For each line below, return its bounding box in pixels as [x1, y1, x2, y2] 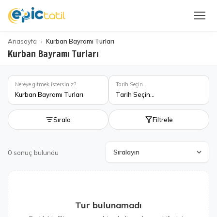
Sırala [53, 116, 71, 124]
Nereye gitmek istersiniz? [15, 81, 76, 88]
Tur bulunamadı [75, 200, 142, 211]
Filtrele [153, 116, 173, 124]
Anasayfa [8, 37, 37, 45]
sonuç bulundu [14, 148, 59, 156]
